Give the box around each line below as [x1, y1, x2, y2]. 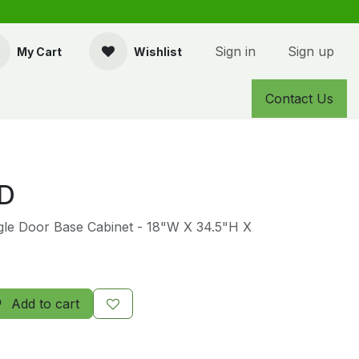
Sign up [288, 43, 334, 59]
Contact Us [265, 91, 333, 107]
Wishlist [134, 44, 182, 58]
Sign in [215, 43, 256, 59]
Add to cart [7, 296, 79, 312]
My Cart [17, 44, 62, 58]
